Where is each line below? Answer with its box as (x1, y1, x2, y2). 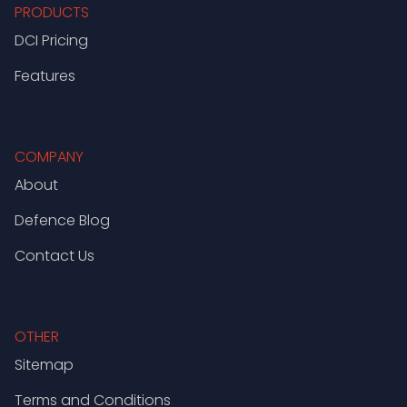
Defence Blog (15, 209, 110, 231)
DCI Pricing (15, 29, 88, 51)
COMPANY (15, 145, 84, 167)
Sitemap (15, 353, 74, 375)
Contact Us (15, 244, 94, 266)
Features (15, 65, 75, 86)
